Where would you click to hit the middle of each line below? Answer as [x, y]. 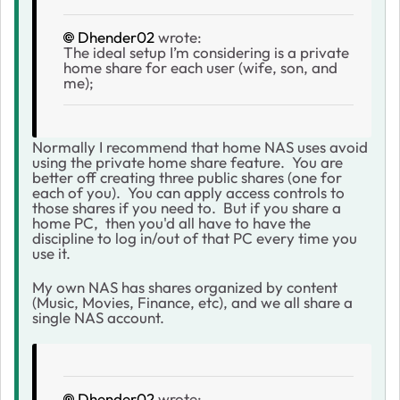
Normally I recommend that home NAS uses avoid [200, 146]
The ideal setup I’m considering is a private [206, 52]
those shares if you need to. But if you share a [187, 207]
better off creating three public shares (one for [187, 177]
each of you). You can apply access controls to [188, 192]
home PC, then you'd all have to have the [171, 222]
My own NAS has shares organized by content [185, 287]
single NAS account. [100, 317]
